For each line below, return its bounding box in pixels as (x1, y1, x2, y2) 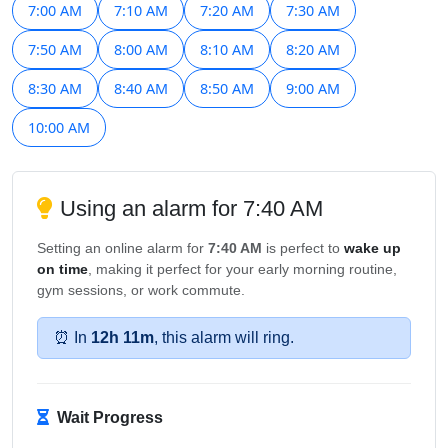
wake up (344, 240, 401, 256)
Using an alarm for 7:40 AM (60, 196, 323, 221)
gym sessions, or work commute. (37, 282, 245, 298)
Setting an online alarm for (37, 240, 208, 256)
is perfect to (262, 240, 344, 256)
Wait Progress (57, 409, 163, 426)
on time (37, 261, 88, 277)
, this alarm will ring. (154, 329, 294, 346)
